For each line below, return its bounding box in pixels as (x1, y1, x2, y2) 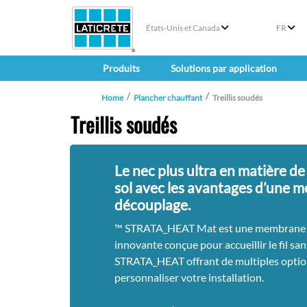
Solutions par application (170, 62, 277, 75)
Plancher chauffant (134, 93, 202, 103)
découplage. (114, 196, 193, 214)
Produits (102, 62, 140, 75)
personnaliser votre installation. (114, 271, 264, 284)
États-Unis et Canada (146, 22, 220, 33)
